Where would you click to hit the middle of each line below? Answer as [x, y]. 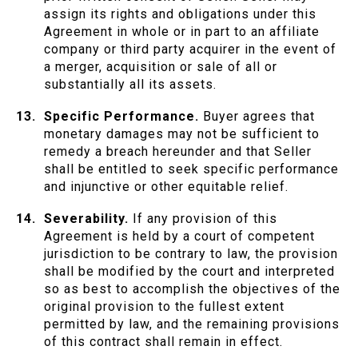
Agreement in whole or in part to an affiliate [182, 32]
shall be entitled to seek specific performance [191, 169]
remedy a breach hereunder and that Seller [178, 152]
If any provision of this [203, 219]
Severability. [86, 219]
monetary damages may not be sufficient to [182, 134]
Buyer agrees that [257, 117]
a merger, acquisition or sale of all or [161, 67]
